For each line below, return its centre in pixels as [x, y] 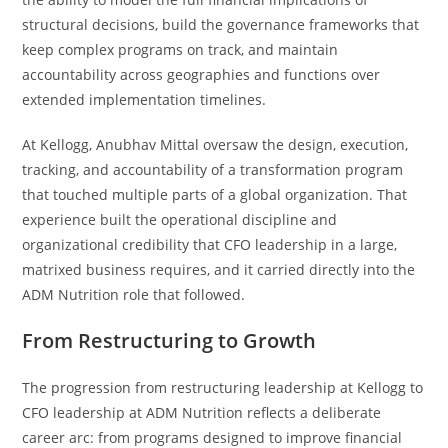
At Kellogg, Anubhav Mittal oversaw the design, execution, [215, 144]
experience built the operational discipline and [180, 219]
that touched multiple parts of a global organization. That [215, 194]
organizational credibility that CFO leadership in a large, [210, 244]
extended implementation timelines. [144, 99]
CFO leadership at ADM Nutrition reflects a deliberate [202, 412]
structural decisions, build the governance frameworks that [221, 24]
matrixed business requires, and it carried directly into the [219, 269]
